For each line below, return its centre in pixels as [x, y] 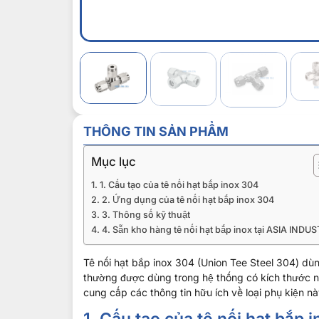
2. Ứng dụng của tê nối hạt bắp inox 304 [188, 199]
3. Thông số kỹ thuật [146, 214]
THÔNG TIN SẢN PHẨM [156, 131]
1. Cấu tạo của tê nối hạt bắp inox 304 [179, 184]
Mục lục [114, 162]
